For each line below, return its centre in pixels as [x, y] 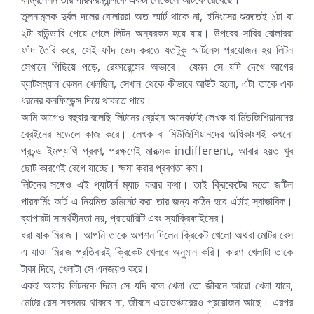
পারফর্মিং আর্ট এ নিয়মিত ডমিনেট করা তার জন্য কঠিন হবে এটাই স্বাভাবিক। [157, 201]
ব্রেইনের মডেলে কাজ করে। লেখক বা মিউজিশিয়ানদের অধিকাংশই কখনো [157, 134]
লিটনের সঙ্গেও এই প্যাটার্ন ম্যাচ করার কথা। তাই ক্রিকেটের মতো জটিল [157, 184]
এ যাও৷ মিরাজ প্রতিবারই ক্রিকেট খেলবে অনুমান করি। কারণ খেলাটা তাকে [157, 251]
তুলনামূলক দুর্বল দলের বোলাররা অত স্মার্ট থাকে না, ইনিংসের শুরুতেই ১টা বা [157, 16]
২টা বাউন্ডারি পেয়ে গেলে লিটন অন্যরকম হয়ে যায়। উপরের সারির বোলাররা [157, 33]
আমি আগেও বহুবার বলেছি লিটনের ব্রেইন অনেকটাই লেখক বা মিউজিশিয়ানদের [157, 117]
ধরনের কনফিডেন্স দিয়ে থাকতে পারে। [86, 100]
